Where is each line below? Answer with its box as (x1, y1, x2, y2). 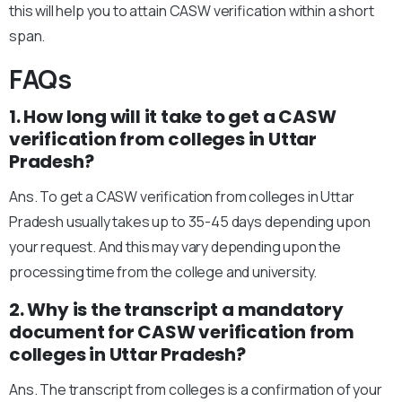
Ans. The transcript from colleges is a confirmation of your (9, 380, 382, 400)
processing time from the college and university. (9, 262, 318, 283)
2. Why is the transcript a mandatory (9, 297, 344, 323)
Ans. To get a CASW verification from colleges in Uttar (9, 187, 354, 207)
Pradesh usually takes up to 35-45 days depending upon (9, 212, 371, 232)
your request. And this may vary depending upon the (9, 237, 341, 258)
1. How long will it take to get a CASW (9, 104, 336, 130)
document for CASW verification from (9, 319, 354, 345)
